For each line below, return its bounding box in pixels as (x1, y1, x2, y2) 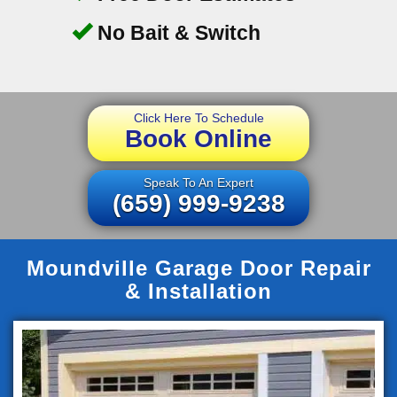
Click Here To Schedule (133, 110, 264, 125)
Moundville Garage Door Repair (26, 255, 371, 280)
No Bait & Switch (91, 20, 261, 44)
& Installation (125, 278, 272, 303)
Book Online (125, 124, 272, 152)
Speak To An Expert (144, 175, 253, 190)
